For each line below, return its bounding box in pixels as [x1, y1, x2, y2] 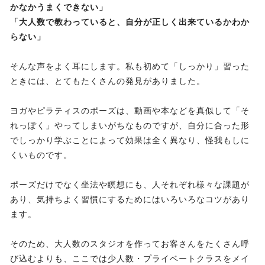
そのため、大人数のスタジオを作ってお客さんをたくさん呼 [10, 239, 250, 249]
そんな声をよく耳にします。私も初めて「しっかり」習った [10, 62, 250, 72]
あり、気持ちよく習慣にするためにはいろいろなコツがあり [10, 195, 250, 205]
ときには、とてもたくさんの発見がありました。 [10, 76, 205, 86]
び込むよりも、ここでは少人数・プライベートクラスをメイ [10, 254, 250, 264]
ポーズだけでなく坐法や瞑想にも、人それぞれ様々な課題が [10, 180, 250, 190]
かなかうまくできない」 [10, 2, 108, 12]
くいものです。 [10, 150, 72, 160]
